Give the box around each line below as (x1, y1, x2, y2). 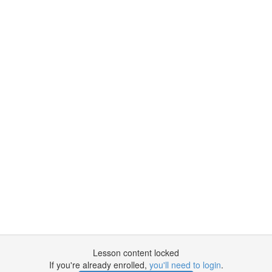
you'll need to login (149, 259, 221, 271)
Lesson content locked (93, 246, 179, 259)
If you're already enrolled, (49, 259, 149, 271)
